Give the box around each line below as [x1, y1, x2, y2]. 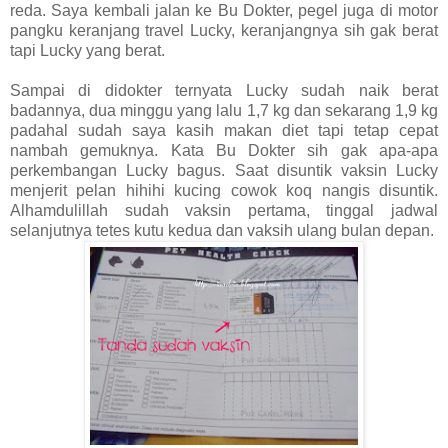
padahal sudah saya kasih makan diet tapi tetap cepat [10, 121, 438, 139]
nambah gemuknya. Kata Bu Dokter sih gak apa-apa [10, 141, 438, 159]
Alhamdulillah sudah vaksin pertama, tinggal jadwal [10, 201, 438, 219]
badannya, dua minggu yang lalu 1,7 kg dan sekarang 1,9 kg [10, 101, 438, 119]
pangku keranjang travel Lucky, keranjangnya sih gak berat [10, 21, 438, 39]
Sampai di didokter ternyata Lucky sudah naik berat [10, 81, 438, 99]
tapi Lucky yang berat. [10, 41, 169, 59]
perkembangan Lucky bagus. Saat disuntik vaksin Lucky [10, 161, 438, 179]
